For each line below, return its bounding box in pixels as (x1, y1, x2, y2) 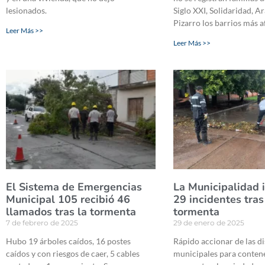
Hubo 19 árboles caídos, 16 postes (6, 235, 131, 246)
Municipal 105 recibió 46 (6, 192, 130, 206)
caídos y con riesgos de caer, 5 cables (6, 248, 140, 258)
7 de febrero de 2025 (6, 218, 78, 227)
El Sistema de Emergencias (6, 179, 142, 194)
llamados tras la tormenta (6, 204, 136, 219)
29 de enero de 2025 (173, 218, 245, 227)
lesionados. (6, 5, 47, 16)
